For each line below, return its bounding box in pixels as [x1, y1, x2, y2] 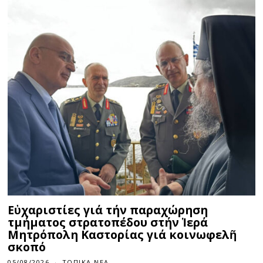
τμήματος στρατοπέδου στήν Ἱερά [8, 214, 208, 230]
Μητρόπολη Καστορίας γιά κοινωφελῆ [8, 226, 237, 242]
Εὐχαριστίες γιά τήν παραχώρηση [8, 201, 208, 218]
